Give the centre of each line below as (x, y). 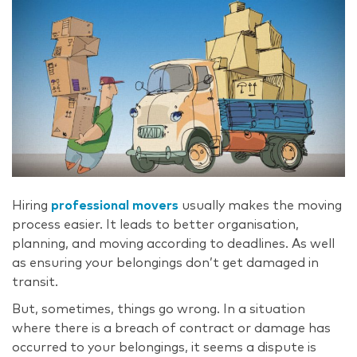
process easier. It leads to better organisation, (155, 224)
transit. (35, 282)
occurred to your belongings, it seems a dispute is (164, 347)
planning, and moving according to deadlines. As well (173, 243)
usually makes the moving (260, 205)
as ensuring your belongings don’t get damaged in (165, 263)
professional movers (115, 205)
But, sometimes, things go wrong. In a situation (159, 309)
